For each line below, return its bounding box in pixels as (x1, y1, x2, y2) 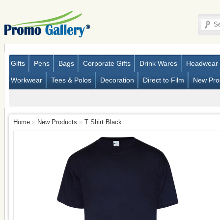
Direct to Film (143, 76, 184, 84)
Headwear (186, 59, 218, 67)
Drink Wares (139, 59, 177, 67)
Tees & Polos (51, 76, 91, 84)
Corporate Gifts (83, 59, 131, 67)
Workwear (11, 76, 42, 84)
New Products (37, 118, 77, 126)
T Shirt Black (84, 118, 122, 126)
